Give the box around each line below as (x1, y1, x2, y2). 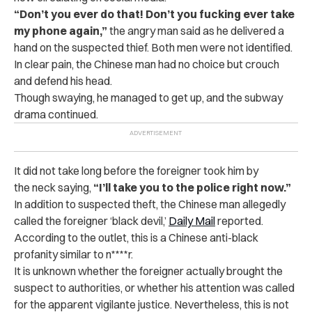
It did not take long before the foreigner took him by (14, 164, 258, 178)
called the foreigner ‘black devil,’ (14, 214, 169, 228)
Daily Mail (169, 214, 215, 228)
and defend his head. (14, 74, 112, 88)
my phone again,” (14, 24, 107, 38)
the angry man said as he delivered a (107, 24, 284, 38)
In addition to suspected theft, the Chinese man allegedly (14, 197, 286, 211)
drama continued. (14, 107, 98, 121)
